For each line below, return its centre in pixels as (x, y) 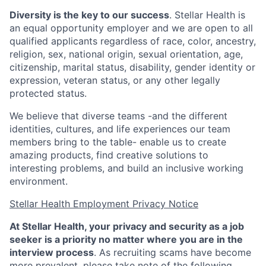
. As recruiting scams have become (172, 252)
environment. (39, 181)
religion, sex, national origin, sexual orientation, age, (126, 54)
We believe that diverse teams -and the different (118, 116)
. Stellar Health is (207, 15)
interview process (52, 252)
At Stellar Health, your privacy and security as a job (127, 226)
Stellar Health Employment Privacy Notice (104, 204)
